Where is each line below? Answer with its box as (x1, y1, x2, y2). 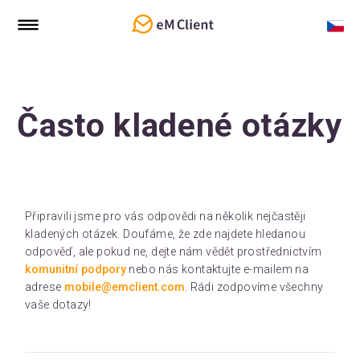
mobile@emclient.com (63, 280, 185, 293)
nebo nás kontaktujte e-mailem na (126, 263, 309, 276)
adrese (25, 280, 64, 293)
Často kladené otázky (17, 106, 343, 145)
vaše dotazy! (25, 298, 92, 311)
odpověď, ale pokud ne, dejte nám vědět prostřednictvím (25, 245, 322, 258)
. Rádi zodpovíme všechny (184, 280, 324, 293)
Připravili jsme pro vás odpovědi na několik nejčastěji (25, 210, 306, 223)
